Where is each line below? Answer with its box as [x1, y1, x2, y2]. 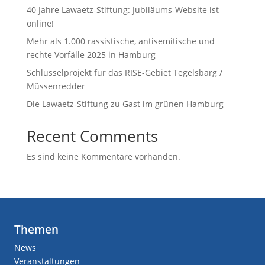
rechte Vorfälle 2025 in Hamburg [26, 49, 156, 60]
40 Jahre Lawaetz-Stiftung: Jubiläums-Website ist [26, 4, 219, 15]
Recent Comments [26, 125, 158, 147]
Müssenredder [26, 80, 85, 92]
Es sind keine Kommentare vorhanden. [26, 151, 180, 162]
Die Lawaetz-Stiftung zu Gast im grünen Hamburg [26, 98, 224, 109]
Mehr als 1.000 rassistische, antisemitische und [26, 35, 215, 47]
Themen [14, 221, 59, 237]
